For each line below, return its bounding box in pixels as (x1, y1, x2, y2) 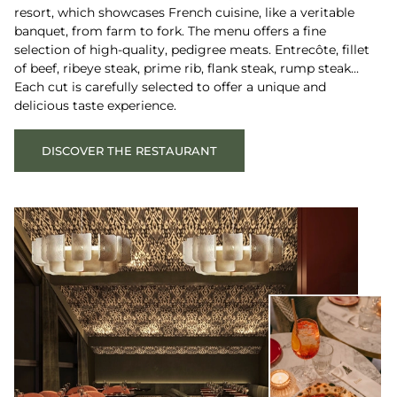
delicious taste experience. (14, 97, 180, 114)
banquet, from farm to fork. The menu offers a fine (14, 23, 326, 40)
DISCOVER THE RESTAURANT (42, 143, 217, 158)
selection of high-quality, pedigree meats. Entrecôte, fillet (14, 42, 370, 58)
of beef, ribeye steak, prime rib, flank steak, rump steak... (14, 60, 359, 77)
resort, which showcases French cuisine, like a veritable (14, 4, 354, 21)
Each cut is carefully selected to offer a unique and (14, 79, 326, 96)
